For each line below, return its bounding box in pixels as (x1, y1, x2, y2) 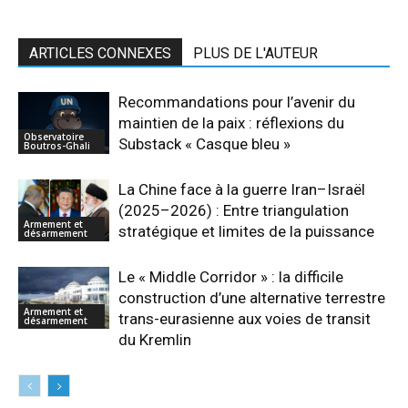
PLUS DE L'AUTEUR (193, 44, 318, 62)
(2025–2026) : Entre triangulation (118, 200, 349, 219)
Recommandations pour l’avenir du (118, 92, 355, 111)
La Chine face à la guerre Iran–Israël (118, 179, 365, 199)
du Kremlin (118, 330, 191, 349)
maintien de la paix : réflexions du (118, 113, 344, 132)
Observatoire (24, 130, 84, 144)
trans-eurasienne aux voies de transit (118, 309, 371, 328)
